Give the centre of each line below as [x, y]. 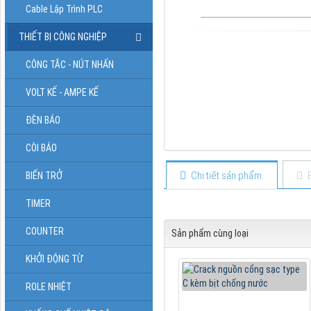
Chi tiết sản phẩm [227, 175]
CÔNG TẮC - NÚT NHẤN [70, 64]
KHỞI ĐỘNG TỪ [54, 259]
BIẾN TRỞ [44, 175]
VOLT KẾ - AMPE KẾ [62, 92]
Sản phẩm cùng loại [210, 233]
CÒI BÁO [41, 148]
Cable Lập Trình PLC [64, 9]
